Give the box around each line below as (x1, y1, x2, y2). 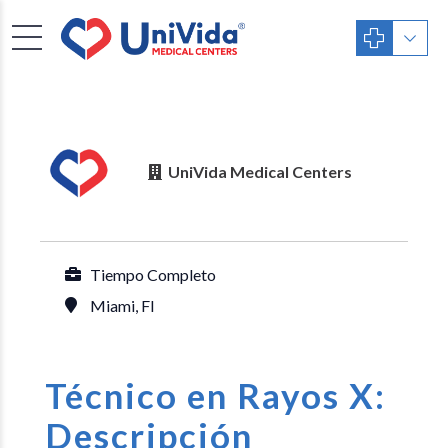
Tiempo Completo (90, 265, 216, 284)
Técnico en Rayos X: (45, 374, 386, 416)
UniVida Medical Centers (168, 162, 352, 181)
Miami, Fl (90, 296, 154, 315)
